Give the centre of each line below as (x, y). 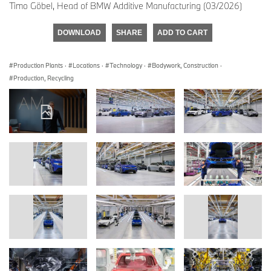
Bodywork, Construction (185, 65)
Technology (126, 65)
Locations (86, 65)
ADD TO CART (182, 32)
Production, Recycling (44, 78)
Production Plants (38, 65)
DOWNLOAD (79, 32)
